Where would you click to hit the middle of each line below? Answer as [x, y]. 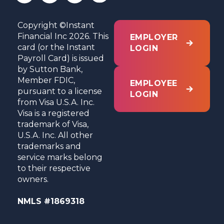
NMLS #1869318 [51, 201]
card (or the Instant [56, 47]
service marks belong [60, 157]
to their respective [54, 168]
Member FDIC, [46, 80]
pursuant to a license [60, 91]
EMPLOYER [154, 37]
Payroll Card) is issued [61, 58]
